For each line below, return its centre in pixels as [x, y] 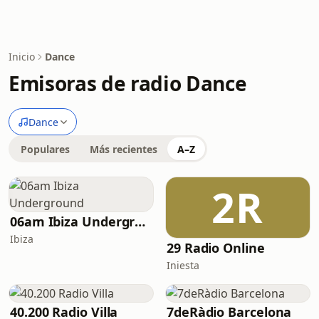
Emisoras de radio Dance [128, 83]
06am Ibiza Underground [140, 221]
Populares [45, 149]
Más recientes [124, 149]
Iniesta [183, 265]
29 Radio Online [216, 248]
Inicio [22, 57]
